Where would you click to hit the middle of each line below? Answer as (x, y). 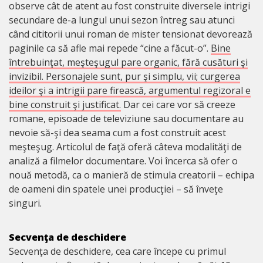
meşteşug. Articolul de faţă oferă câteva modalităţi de (125, 146)
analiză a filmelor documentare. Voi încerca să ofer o (123, 161)
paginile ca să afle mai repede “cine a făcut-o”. (110, 48)
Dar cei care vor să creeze (178, 104)
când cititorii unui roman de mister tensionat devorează (131, 34)
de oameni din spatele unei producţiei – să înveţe (116, 189)
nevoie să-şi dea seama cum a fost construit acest (117, 132)
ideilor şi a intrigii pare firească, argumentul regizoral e (130, 90)
